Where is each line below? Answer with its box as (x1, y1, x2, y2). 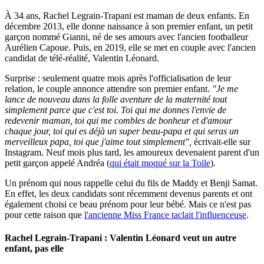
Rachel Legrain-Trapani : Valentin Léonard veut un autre (5, 233, 236, 243)
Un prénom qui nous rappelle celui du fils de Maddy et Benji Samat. (5, 178, 258, 189)
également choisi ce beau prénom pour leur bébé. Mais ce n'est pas (5, 199, 251, 210)
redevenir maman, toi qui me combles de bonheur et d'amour (5, 115, 232, 126)
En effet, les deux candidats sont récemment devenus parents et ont (5, 189, 252, 199)
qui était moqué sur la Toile (110, 158, 210, 169)
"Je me (212, 84, 238, 94)
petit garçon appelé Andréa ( (5, 158, 110, 169)
